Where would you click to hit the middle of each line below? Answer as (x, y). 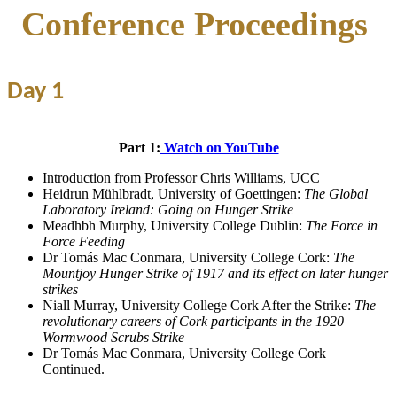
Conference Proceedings (194, 24)
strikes (60, 289)
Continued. (75, 369)
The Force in (342, 225)
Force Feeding (84, 241)
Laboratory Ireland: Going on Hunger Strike (168, 209)
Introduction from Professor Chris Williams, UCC (181, 177)
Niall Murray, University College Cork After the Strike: (198, 305)
